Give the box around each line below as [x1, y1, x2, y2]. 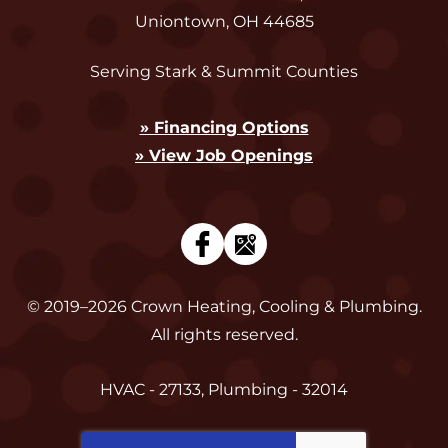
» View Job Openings [135, 146, 313, 166]
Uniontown [134, 12, 226, 32]
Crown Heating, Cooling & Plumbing [130, 297, 419, 317]
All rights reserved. [150, 325, 298, 345]
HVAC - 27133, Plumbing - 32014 [100, 380, 348, 400]
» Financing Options [139, 118, 309, 138]
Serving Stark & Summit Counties [90, 62, 358, 82]
